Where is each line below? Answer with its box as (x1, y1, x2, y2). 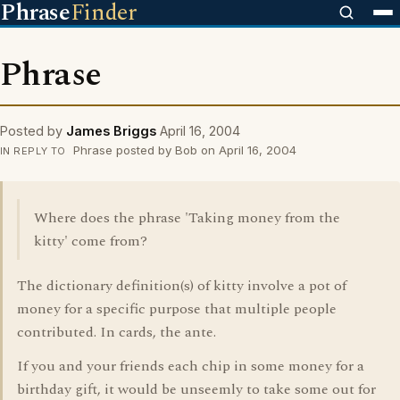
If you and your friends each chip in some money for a (17, 355, 364, 377)
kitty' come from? (34, 230, 147, 252)
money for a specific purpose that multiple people (17, 298, 337, 320)
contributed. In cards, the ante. (17, 321, 216, 343)
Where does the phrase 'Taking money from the (34, 207, 340, 229)
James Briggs (66, 123, 156, 138)
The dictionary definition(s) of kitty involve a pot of (17, 275, 346, 296)
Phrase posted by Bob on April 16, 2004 (69, 143, 296, 157)
